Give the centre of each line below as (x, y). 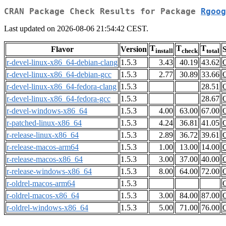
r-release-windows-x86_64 (49, 172)
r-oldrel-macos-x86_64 (43, 196)
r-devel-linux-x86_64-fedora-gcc (59, 99)
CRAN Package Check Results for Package (102, 12)
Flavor (62, 49)
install (164, 51)
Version (134, 49)
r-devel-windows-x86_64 (47, 111)
